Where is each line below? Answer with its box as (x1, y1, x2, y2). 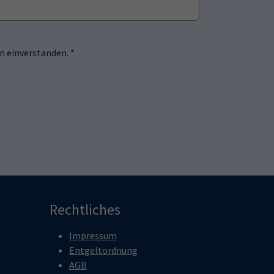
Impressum (69, 229, 117, 242)
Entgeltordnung (69, 244, 138, 256)
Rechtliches (50, 200, 120, 219)
